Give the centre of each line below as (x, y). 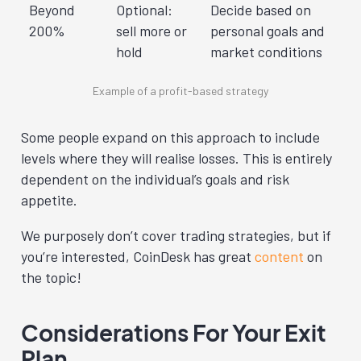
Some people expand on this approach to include (170, 137)
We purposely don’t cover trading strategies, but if (176, 235)
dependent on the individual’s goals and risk (155, 178)
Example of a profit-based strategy (180, 90)
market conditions (266, 51)
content (279, 256)
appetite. (49, 199)
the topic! (51, 277)
